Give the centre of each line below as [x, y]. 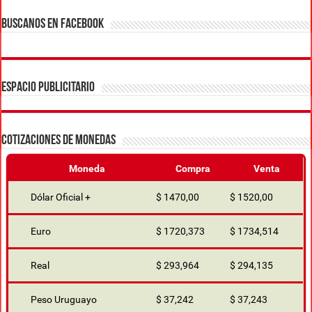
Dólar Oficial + [61, 197]
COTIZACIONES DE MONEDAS [59, 141]
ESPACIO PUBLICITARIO [48, 88]
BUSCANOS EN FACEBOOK [53, 25]
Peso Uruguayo [64, 300]
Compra [193, 169]
